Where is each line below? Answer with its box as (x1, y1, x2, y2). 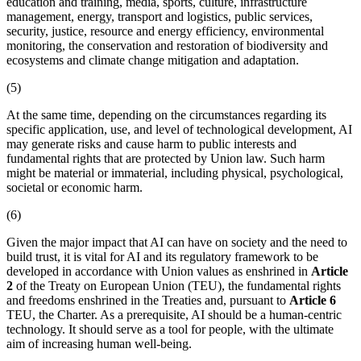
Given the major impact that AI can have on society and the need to (6, 234, 347, 249)
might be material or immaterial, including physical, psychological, (6, 165, 343, 180)
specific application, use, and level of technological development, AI (6, 122, 352, 136)
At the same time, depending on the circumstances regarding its (6, 107, 326, 122)
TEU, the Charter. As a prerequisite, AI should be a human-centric (6, 307, 342, 322)
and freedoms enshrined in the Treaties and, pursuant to (6, 293, 289, 307)
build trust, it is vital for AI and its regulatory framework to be (6, 249, 318, 263)
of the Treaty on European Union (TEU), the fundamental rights (13, 278, 341, 293)
